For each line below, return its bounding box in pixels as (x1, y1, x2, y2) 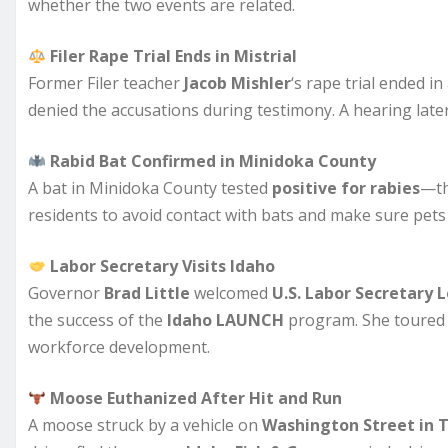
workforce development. (28, 335, 210, 358)
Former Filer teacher (28, 71, 184, 94)
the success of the (28, 308, 167, 331)
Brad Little (104, 281, 190, 304)
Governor (28, 281, 104, 304)
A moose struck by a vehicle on (28, 413, 262, 436)
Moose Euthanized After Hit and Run (50, 386, 343, 409)
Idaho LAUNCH (167, 308, 284, 331)
